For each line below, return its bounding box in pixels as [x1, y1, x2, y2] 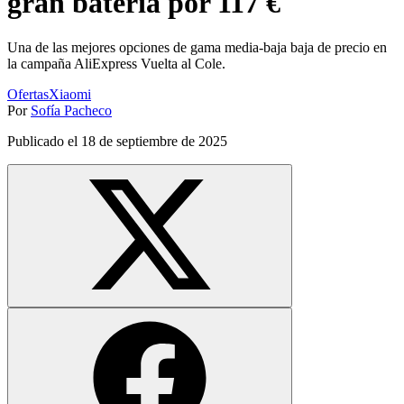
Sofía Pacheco [31, 102, 112, 118]
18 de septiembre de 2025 [81, 133, 227, 149]
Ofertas [7, 86, 49, 102]
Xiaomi [49, 86, 91, 102]
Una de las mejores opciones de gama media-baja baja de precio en [7, 39, 387, 55]
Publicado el [7, 133, 81, 149]
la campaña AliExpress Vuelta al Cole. [7, 55, 225, 71]
